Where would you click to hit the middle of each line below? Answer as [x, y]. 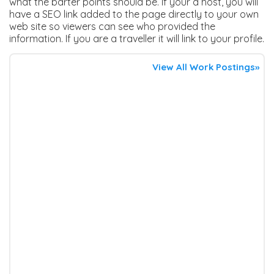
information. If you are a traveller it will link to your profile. [137, 39]
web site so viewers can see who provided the [112, 27]
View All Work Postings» [206, 67]
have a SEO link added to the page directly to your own [134, 14]
